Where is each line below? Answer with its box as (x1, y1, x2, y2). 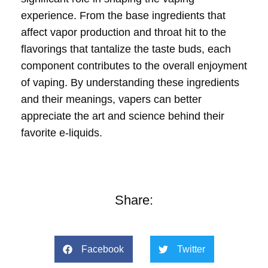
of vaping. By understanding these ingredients (21, 76, 239, 89)
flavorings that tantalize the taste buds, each (21, 42, 231, 55)
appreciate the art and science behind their (21, 109, 224, 122)
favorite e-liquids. (21, 126, 102, 139)
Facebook (81, 243, 124, 254)
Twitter (176, 243, 205, 254)
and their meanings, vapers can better (21, 93, 202, 105)
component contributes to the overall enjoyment (21, 59, 247, 72)
